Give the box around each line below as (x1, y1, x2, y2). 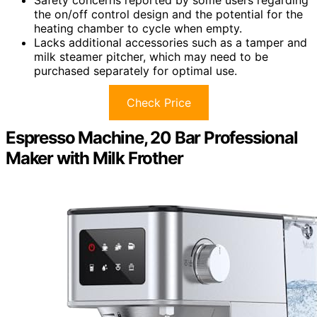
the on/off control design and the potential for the (34, 7, 303, 22)
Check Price (126, 96, 191, 110)
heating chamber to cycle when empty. (34, 21, 242, 36)
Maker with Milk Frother (6, 148, 183, 169)
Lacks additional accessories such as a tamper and (34, 35, 307, 50)
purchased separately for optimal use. (34, 64, 237, 79)
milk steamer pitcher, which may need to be (34, 50, 268, 64)
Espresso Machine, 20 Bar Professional (6, 127, 298, 149)
